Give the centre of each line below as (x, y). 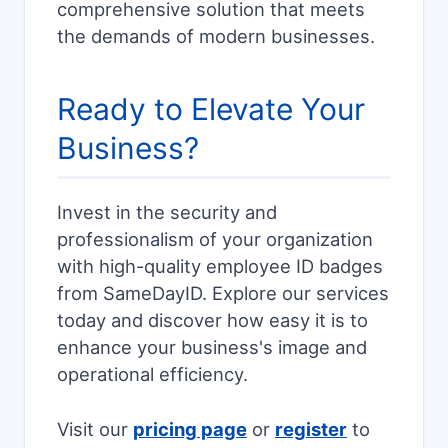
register (311, 429)
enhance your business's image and (212, 347)
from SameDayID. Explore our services (223, 293)
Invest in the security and (167, 212)
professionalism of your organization (215, 239)
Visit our (95, 429)
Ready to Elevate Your (211, 109)
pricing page (190, 429)
